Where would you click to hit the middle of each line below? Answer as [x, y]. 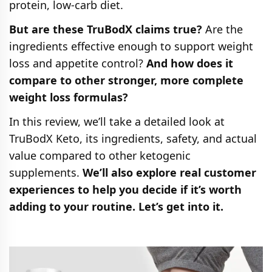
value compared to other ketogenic [100, 155]
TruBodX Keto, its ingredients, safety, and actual [133, 138]
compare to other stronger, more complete [126, 80]
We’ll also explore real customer [169, 172]
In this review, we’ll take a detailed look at [117, 121]
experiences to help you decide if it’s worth [125, 189]
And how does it [190, 63]
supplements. [46, 172]
